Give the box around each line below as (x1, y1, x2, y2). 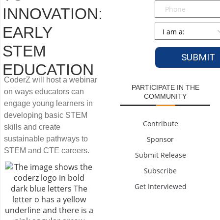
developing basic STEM (4, 111, 87, 119)
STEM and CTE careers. (4, 146, 89, 155)
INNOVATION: (2, 5, 103, 23)
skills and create (4, 123, 60, 131)
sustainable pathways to (4, 135, 88, 143)
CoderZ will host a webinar (4, 76, 97, 84)
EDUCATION (2, 61, 94, 79)
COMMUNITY (144, 92, 187, 100)
